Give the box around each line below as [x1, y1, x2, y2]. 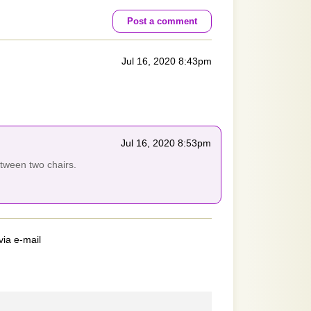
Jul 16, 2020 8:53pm [121, 137, 211, 149]
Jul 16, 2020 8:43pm [121, 56, 212, 67]
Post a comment [127, 16, 197, 26]
